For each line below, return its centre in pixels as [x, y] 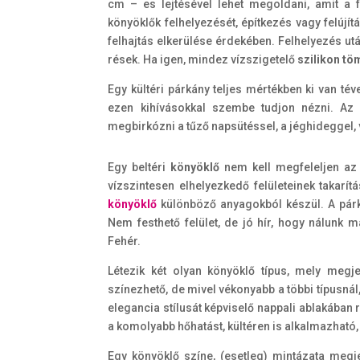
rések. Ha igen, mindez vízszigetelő [203, 59]
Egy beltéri [139, 167]
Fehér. [125, 241]
